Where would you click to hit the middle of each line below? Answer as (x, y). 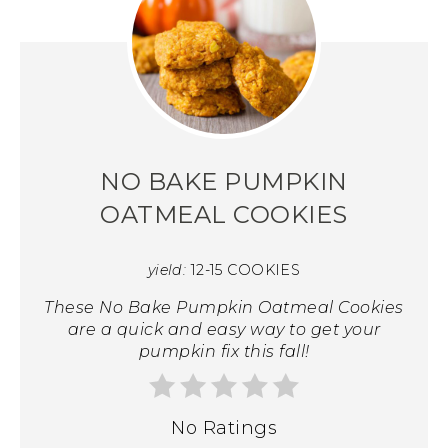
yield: (167, 269)
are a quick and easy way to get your (224, 329)
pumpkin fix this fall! (224, 351)
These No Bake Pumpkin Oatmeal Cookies (224, 307)
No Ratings (224, 427)
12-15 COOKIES (245, 269)
